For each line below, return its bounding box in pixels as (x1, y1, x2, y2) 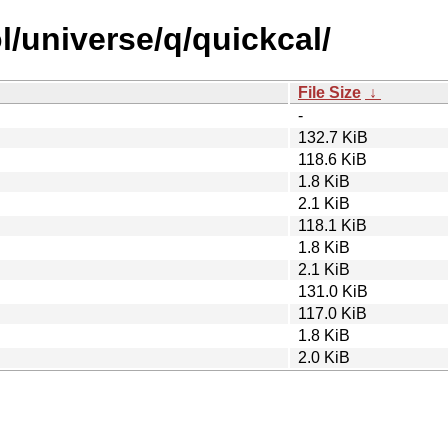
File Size (298, 83, 361, 101)
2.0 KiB (298, 348, 350, 366)
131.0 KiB (298, 282, 368, 300)
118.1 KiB (298, 216, 367, 234)
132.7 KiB (298, 128, 368, 146)
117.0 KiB (298, 304, 367, 322)
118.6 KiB (298, 150, 367, 168)
